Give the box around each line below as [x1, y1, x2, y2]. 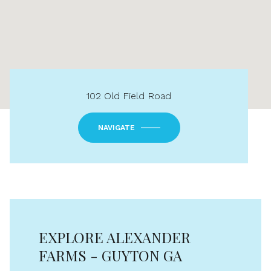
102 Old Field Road [87, 90, 171, 102]
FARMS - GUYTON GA [39, 246, 182, 265]
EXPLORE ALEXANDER [39, 227, 191, 247]
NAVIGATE [97, 123, 135, 132]
